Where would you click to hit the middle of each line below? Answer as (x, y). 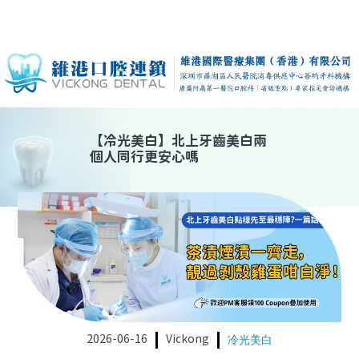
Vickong (188, 339)
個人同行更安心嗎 (144, 158)
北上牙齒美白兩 (219, 142)
